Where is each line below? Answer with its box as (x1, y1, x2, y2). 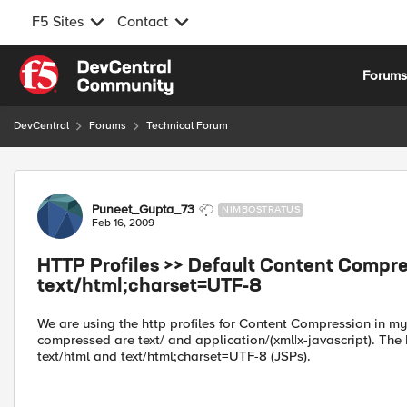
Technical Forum (146, 119, 228, 133)
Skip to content (32, 57, 124, 74)
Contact (117, 13, 168, 31)
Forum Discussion (12, 169, 209, 192)
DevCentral (14, 119, 69, 133)
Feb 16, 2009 (92, 216, 154, 230)
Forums (89, 119, 126, 133)
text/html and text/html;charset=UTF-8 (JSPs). (37, 348, 311, 364)
